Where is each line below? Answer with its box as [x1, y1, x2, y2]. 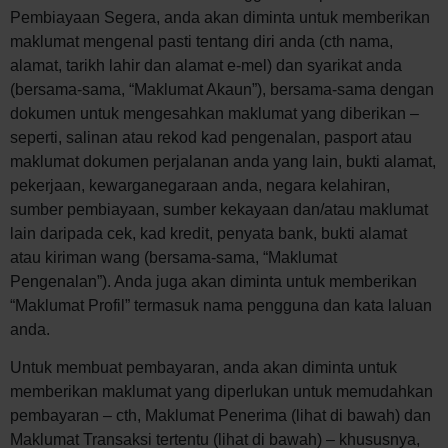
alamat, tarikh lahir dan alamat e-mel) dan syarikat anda [10, 56, 402, 74]
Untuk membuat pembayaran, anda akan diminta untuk [10, 359, 397, 377]
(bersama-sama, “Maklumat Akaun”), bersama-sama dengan [10, 80, 434, 98]
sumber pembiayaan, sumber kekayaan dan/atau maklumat [10, 200, 428, 218]
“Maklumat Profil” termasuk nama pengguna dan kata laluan [10, 296, 432, 314]
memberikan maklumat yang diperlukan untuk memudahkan [10, 383, 433, 401]
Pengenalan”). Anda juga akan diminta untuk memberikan [10, 272, 417, 290]
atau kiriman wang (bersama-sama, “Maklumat [10, 248, 337, 266]
